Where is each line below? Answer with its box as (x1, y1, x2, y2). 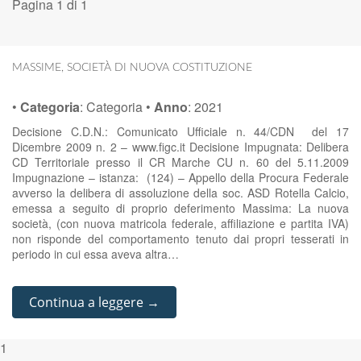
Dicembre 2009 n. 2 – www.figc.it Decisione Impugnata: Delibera (12, 139, 349, 155)
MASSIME (12, 62, 61, 73)
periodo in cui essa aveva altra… (12, 246, 179, 262)
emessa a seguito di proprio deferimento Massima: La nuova (12, 200, 349, 216)
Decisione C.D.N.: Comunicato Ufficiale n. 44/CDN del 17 (12, 123, 349, 139)
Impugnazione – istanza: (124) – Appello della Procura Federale (12, 169, 349, 185)
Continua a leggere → (29, 293, 160, 311)
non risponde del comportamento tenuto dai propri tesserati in (12, 230, 349, 247)
